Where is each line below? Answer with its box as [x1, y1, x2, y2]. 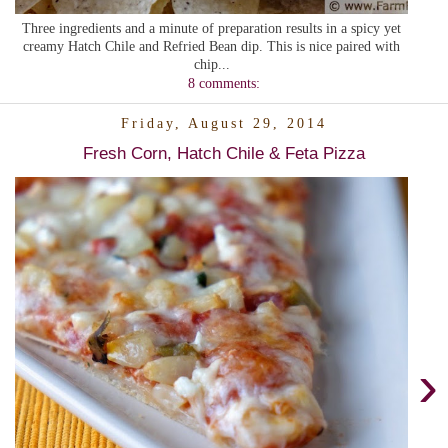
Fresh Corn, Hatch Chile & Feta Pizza [83, 142, 365, 163]
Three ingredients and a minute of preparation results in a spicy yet [22, 19, 401, 36]
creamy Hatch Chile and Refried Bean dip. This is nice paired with [23, 37, 400, 54]
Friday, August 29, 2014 [121, 115, 327, 132]
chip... [193, 55, 230, 72]
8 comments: [188, 74, 260, 91]
